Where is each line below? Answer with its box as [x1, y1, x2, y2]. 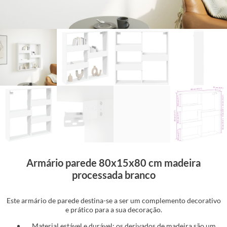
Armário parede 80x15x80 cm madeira [26, 156, 201, 169]
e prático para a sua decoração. [65, 205, 162, 214]
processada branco [71, 168, 156, 181]
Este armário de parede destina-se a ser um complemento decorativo [6, 196, 221, 205]
